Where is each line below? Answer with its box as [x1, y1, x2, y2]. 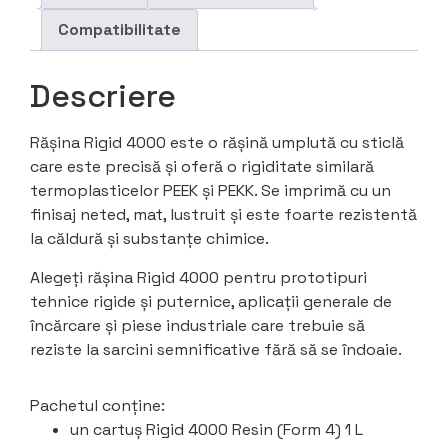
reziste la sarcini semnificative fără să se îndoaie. [30, 338, 402, 360]
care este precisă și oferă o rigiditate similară [30, 156, 374, 178]
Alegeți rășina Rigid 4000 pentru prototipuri [30, 266, 367, 288]
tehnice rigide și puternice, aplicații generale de [30, 290, 392, 312]
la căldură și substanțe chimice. [30, 228, 269, 250]
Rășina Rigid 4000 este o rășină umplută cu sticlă [30, 132, 404, 154]
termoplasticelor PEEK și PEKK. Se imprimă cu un [30, 180, 391, 202]
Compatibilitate [58, 19, 181, 41]
